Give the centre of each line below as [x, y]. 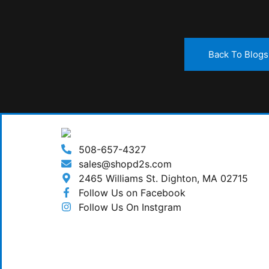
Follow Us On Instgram [130, 207]
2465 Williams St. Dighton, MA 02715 [164, 178]
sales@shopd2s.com [125, 164]
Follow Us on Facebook [132, 192]
